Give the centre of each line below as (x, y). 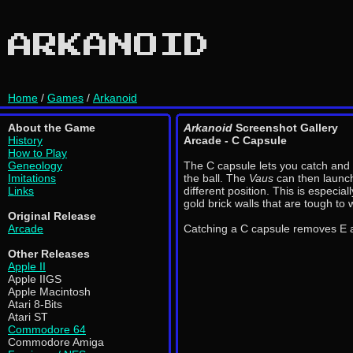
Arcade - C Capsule (235, 140)
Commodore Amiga (56, 342)
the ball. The (216, 178)
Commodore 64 (47, 329)
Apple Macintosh (49, 292)
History (25, 140)
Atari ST (28, 317)
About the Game (52, 128)
